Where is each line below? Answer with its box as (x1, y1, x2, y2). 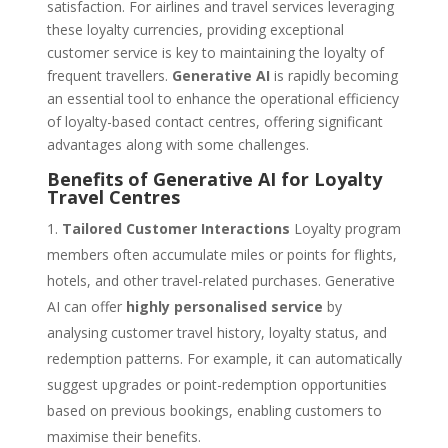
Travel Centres (46, 185, 180, 210)
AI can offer (46, 297, 126, 317)
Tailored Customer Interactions (61, 219, 290, 239)
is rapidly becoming (273, 66, 398, 86)
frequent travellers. (46, 66, 172, 86)
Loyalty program (289, 219, 401, 239)
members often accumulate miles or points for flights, (46, 245, 397, 265)
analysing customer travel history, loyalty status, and (46, 323, 387, 343)
